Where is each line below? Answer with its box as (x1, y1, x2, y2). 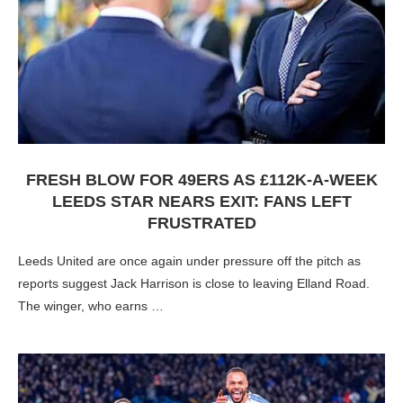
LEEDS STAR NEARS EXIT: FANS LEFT (51, 193, 352, 210)
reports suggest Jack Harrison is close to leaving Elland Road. (18, 276, 370, 291)
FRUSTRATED (147, 214, 256, 232)
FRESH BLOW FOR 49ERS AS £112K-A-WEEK (25, 171, 378, 189)
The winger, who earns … (18, 299, 164, 313)
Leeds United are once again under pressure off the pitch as (18, 254, 361, 268)
